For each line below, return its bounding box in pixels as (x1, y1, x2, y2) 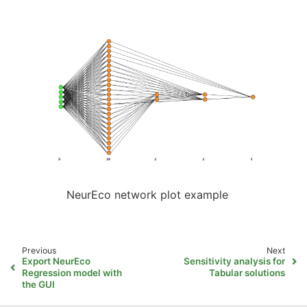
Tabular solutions (208, 267, 285, 278)
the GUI (22, 278, 56, 290)
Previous (21, 245, 56, 256)
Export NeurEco (22, 255, 91, 267)
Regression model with (22, 267, 123, 278)
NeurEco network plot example (66, 187, 228, 201)
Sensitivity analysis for (183, 255, 285, 267)
